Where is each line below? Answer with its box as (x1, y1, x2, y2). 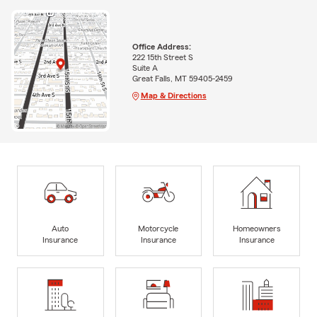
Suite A (132, 63, 158, 72)
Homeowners (232, 224, 281, 234)
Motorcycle (138, 224, 179, 234)
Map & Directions (140, 91, 207, 100)
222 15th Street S (132, 52, 193, 62)
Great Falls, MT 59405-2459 (132, 74, 233, 83)
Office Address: (132, 42, 191, 51)
